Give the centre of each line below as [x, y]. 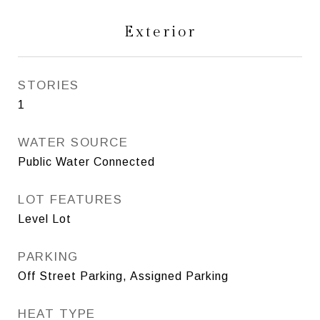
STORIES [49, 85]
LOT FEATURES [70, 199]
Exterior [160, 31]
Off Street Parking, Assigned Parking [123, 276]
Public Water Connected [86, 161]
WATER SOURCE [73, 142]
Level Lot [45, 219]
